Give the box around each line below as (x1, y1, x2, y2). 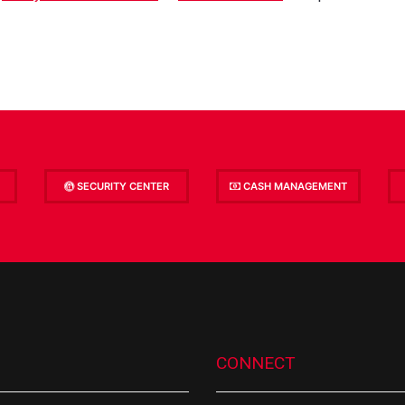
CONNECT (216, 352, 296, 373)
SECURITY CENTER (74, 179, 169, 193)
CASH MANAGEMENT (240, 179, 347, 193)
